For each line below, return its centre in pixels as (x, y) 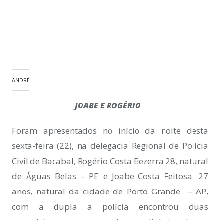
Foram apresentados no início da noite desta (110, 130)
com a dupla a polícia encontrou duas (110, 206)
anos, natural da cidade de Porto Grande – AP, (110, 191)
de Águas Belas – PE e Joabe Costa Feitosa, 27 (110, 176)
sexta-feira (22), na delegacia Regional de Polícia (110, 146)
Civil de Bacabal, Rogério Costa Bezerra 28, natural (110, 161)
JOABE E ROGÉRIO (109, 105)
